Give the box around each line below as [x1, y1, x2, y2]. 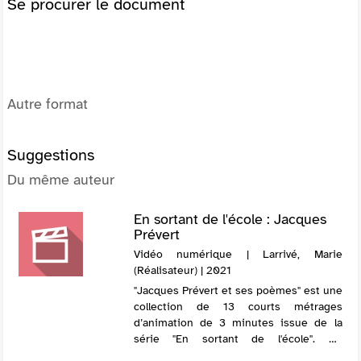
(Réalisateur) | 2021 [133, 263, 231, 277]
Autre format [7, 94, 88, 113]
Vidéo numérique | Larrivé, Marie [133, 247, 342, 261]
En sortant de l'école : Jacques [133, 210, 326, 228]
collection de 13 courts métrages [133, 299, 342, 313]
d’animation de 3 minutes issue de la [133, 315, 342, 330]
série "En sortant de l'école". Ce [133, 331, 342, 346]
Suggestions [7, 144, 94, 165]
